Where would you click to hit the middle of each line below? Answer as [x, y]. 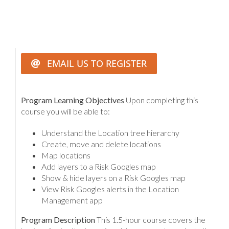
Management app [72, 200]
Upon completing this [162, 100]
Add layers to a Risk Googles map [99, 166]
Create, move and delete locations [101, 144]
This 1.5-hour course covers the [150, 219]
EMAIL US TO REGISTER [97, 63]
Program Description [58, 219]
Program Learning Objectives [73, 100]
